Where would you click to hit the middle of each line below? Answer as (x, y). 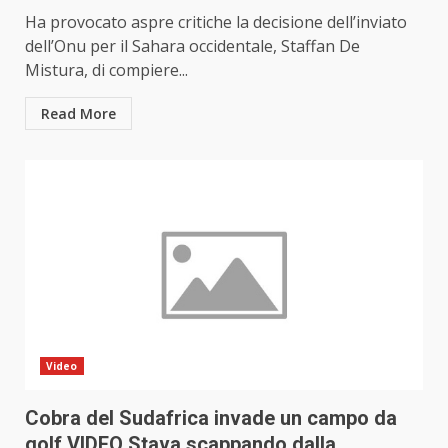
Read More (78, 114)
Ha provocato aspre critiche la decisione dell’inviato (216, 22)
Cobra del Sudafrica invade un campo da (211, 418)
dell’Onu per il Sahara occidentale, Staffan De (192, 46)
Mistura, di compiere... (106, 70)
